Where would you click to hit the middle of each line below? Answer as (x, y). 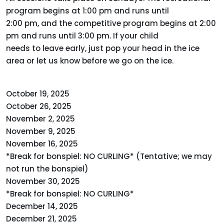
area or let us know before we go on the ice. (90, 61)
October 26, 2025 (39, 106)
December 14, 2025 (42, 206)
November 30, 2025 (43, 181)
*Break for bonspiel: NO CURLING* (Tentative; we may (109, 156)
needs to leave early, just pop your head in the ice (103, 48)
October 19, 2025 (38, 94)
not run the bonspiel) (47, 169)
